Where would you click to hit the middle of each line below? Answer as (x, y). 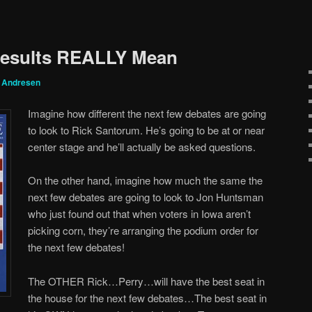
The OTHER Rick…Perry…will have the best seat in (147, 281)
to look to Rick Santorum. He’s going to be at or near (147, 130)
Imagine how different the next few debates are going (147, 113)
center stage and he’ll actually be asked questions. (142, 147)
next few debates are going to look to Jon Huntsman (146, 197)
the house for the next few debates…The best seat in (148, 297)
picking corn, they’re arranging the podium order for (143, 231)
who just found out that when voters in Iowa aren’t (140, 214)
